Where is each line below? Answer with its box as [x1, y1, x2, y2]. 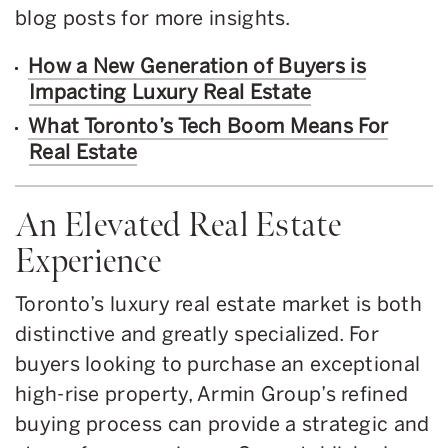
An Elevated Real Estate [15, 202, 341, 247]
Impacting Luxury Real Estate [29, 79, 312, 104]
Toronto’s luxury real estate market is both [15, 291, 422, 316]
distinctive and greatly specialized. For [15, 321, 379, 346]
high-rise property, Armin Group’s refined [15, 381, 409, 406]
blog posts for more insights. [15, 5, 295, 30]
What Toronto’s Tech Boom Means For [28, 113, 389, 138]
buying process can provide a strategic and [15, 411, 430, 436]
